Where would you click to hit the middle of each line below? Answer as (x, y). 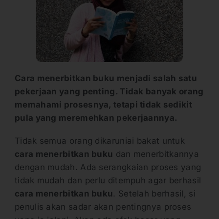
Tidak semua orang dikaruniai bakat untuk (100, 141)
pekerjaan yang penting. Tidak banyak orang (109, 91)
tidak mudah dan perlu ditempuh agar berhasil (108, 180)
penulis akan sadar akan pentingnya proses (103, 207)
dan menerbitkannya (156, 154)
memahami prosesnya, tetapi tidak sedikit (103, 105)
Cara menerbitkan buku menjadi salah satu (106, 78)
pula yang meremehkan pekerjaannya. (96, 118)
